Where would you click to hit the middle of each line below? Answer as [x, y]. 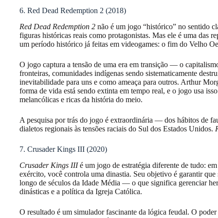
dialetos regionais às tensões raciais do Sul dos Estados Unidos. [117, 128]
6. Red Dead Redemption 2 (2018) [73, 10]
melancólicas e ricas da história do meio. [81, 99]
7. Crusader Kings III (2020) [63, 149]
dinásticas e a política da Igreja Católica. [81, 191]
